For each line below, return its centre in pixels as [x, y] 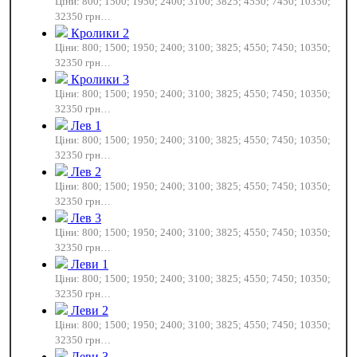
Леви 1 [90, 264]
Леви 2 [90, 310]
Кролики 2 [100, 33]
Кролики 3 [100, 79]
